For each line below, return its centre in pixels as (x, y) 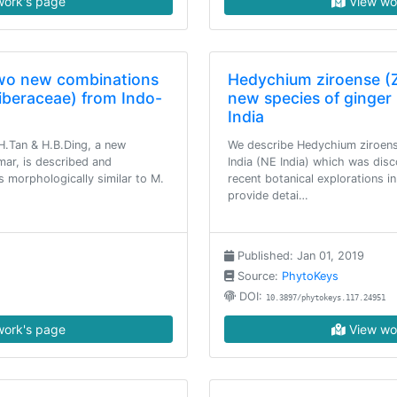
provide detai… (268, 195)
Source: (258, 276)
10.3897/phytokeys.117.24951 (326, 298)
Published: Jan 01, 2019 (299, 256)
